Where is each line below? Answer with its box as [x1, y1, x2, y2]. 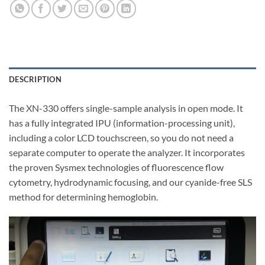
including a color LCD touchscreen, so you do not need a [9, 132, 234, 144]
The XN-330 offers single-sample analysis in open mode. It [9, 102, 243, 114]
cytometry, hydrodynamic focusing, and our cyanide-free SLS [9, 176, 252, 188]
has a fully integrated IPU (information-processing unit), [9, 117, 235, 129]
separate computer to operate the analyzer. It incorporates [9, 147, 245, 159]
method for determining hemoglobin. [9, 191, 158, 203]
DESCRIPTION [9, 75, 62, 85]
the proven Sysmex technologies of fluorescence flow [9, 161, 224, 173]
